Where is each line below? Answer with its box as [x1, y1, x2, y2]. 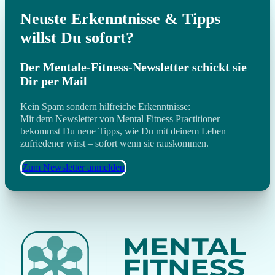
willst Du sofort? [20, 28, 134, 47]
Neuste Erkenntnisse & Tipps [20, 9, 220, 28]
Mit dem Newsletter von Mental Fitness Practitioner [20, 114, 220, 125]
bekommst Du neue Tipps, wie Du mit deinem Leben [20, 126, 226, 137]
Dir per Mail [20, 74, 87, 88]
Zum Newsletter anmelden [21, 162, 125, 174]
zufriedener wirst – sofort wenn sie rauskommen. [20, 138, 211, 149]
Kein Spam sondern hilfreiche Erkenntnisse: [20, 101, 190, 112]
